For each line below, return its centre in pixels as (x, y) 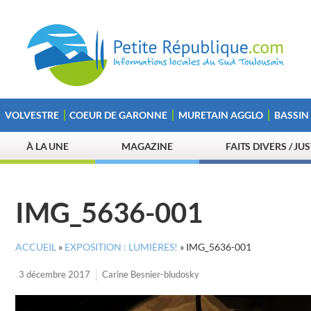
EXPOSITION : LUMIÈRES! (121, 247)
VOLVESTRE (32, 115)
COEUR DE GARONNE (119, 115)
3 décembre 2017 (54, 274)
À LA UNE (48, 146)
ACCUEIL (36, 247)
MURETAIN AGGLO (220, 115)
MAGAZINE (147, 146)
